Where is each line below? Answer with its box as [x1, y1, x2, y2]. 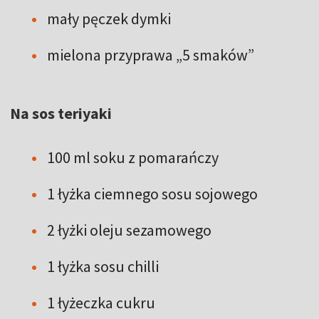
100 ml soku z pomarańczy [47, 147, 219, 167]
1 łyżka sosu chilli [47, 256, 159, 276]
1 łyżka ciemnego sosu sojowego [47, 183, 258, 204]
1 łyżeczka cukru [47, 292, 155, 313]
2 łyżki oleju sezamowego [47, 219, 211, 240]
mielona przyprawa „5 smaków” [47, 44, 254, 65]
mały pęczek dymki [47, 8, 171, 28]
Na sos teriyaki [10, 103, 112, 123]
